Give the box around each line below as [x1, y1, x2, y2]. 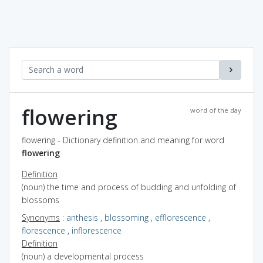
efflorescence [155, 211, 206, 223]
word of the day [190, 105, 241, 114]
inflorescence [72, 224, 122, 236]
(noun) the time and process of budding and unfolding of [22, 181, 236, 193]
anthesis [66, 211, 98, 223]
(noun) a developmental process [22, 250, 144, 262]
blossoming [104, 211, 149, 223]
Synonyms [22, 211, 60, 223]
